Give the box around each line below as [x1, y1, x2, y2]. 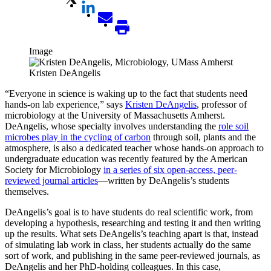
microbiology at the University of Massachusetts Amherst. [5, 109, 225, 120]
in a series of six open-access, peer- [103, 164, 237, 175]
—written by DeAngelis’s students [98, 175, 229, 186]
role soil [218, 120, 249, 131]
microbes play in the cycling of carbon [5, 131, 151, 142]
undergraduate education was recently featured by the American [5, 153, 247, 164]
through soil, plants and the [151, 131, 256, 142]
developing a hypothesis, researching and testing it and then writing [5, 217, 261, 228]
